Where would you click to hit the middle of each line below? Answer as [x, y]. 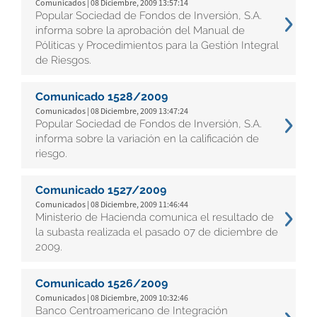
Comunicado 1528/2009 [102, 97]
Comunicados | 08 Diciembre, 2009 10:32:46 [112, 298]
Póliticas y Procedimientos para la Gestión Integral [157, 45]
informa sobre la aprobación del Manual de [140, 30]
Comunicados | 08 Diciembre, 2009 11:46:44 [112, 204]
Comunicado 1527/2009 [101, 190]
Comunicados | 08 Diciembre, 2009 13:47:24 [112, 111]
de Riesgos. [63, 60]
